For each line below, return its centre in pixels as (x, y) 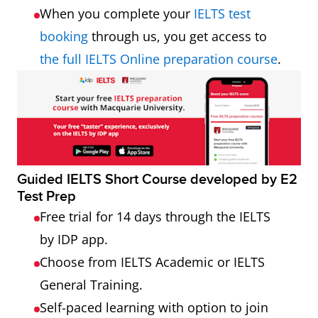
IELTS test (222, 13)
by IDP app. (74, 239)
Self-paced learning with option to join (154, 307)
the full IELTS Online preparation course (159, 59)
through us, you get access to (177, 36)
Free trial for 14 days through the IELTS (155, 216)
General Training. (91, 284)
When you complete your (117, 13)
